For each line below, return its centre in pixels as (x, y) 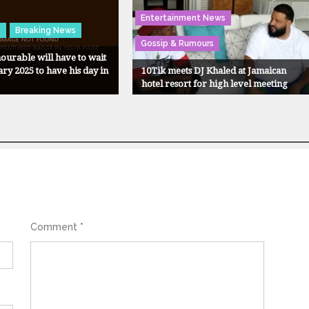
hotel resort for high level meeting (214, 83)
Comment (55, 227)
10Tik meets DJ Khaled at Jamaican (213, 70)
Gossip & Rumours (177, 43)
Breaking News (46, 30)
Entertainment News (183, 18)
